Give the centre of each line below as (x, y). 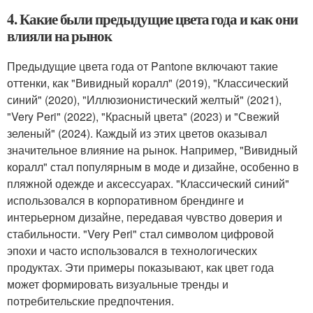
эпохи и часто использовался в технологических (132, 250)
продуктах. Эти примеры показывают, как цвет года (140, 267)
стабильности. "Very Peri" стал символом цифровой (140, 234)
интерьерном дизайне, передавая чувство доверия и (145, 217)
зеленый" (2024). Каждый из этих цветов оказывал (137, 133)
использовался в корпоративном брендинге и (125, 200)
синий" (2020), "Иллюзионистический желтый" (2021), (144, 100)
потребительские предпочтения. (90, 301)
